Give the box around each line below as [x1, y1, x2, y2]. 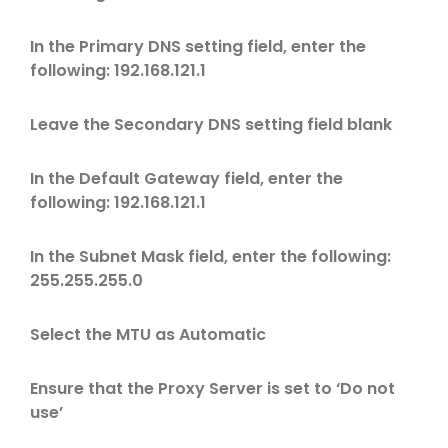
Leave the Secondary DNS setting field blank [30, 113, 392, 136]
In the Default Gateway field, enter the [30, 167, 343, 190]
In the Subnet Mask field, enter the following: [30, 245, 391, 268]
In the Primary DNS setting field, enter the [30, 35, 366, 58]
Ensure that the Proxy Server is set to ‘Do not [30, 377, 395, 400]
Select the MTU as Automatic [30, 323, 266, 346]
